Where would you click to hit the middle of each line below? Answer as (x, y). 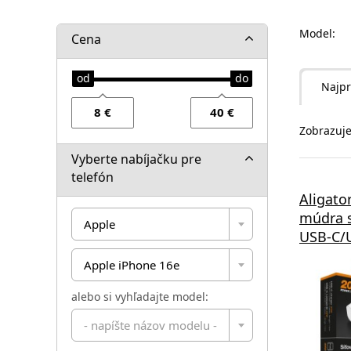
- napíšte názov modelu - (150, 325)
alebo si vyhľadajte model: (140, 296)
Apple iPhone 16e (132, 264)
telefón (92, 177)
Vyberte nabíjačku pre (136, 159)
